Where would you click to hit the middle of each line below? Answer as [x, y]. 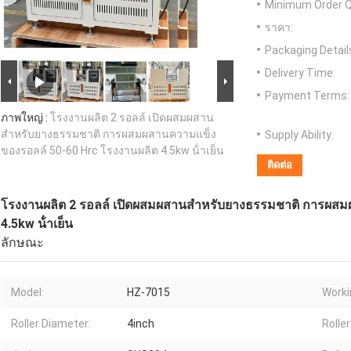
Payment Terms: [307, 96]
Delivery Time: [300, 73]
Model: [27, 293]
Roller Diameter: [51, 324]
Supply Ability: [299, 135]
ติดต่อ [280, 165]
